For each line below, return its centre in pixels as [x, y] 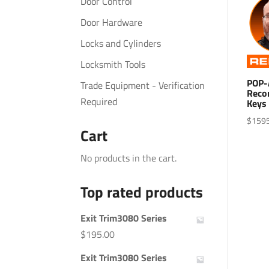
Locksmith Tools [113, 64]
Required [99, 101]
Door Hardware [112, 22]
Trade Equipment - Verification [143, 85]
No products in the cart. [129, 158]
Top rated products [142, 192]
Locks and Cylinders [121, 43]
